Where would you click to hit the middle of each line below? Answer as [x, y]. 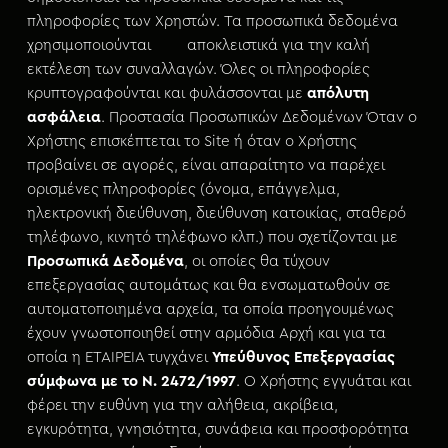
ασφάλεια [63, 117]
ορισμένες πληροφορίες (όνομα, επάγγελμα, [183, 189]
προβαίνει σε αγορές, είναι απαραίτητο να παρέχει [205, 165]
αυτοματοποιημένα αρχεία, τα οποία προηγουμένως [210, 309]
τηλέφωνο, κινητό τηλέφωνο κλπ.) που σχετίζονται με [212, 237]
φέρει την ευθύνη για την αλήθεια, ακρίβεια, [182, 405]
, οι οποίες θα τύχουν [256, 261]
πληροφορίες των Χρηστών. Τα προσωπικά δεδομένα [212, 21]
